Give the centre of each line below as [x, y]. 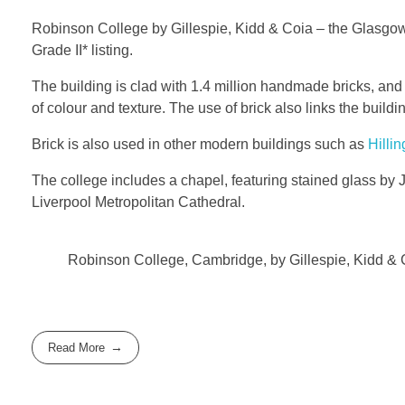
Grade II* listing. [82, 51]
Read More [77, 347]
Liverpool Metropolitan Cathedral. [138, 202]
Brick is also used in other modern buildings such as [200, 145]
